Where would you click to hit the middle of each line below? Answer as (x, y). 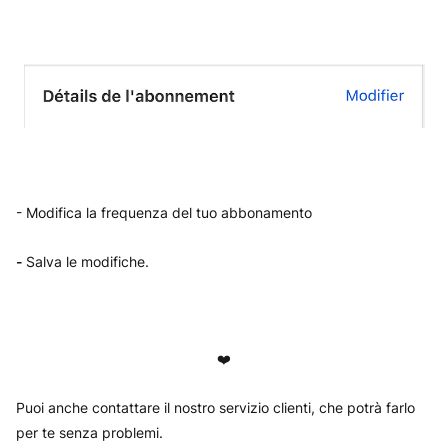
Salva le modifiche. (87, 261)
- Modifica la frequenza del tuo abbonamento (164, 212)
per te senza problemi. (89, 432)
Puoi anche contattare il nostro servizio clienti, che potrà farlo (215, 407)
